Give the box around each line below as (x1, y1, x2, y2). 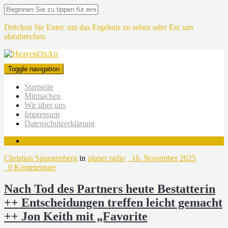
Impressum (24, 110, 60, 119)
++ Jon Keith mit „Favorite (4, 209, 148, 223)
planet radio (88, 154, 125, 162)
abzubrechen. (4, 32, 47, 41)
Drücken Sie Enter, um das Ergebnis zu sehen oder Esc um (4, 23, 193, 32)
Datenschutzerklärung (24, 119, 95, 128)
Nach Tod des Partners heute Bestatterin (4, 182, 215, 195)
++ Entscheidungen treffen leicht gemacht (4, 195, 222, 209)
